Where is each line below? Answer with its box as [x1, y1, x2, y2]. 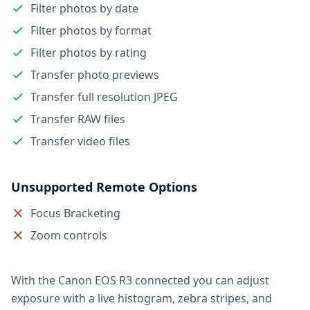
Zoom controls [30, 228, 107, 243]
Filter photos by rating [30, 45, 147, 60]
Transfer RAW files [30, 111, 125, 127]
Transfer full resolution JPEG [30, 89, 178, 104]
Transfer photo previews [30, 67, 159, 82]
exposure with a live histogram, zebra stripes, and [11, 291, 272, 306]
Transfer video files [30, 134, 130, 149]
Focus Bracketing [30, 206, 120, 221]
